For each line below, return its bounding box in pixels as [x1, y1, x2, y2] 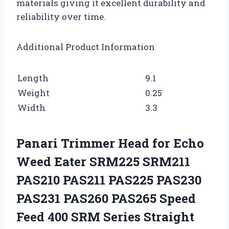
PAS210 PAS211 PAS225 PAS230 [16, 171, 201, 188]
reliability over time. [16, 10, 106, 22]
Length [17, 72, 49, 84]
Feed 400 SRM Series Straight [16, 208, 194, 225]
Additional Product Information [16, 40, 155, 53]
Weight [17, 86, 50, 99]
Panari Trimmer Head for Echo [16, 134, 204, 151]
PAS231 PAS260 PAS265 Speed [16, 190, 196, 207]
